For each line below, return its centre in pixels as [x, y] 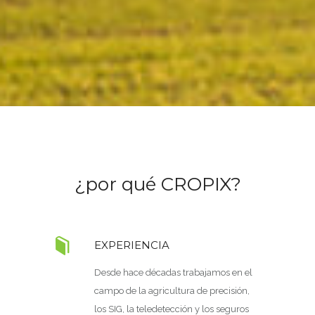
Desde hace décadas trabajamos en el [173, 272]
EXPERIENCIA [132, 245]
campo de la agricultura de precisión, [172, 291]
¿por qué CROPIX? [157, 184]
